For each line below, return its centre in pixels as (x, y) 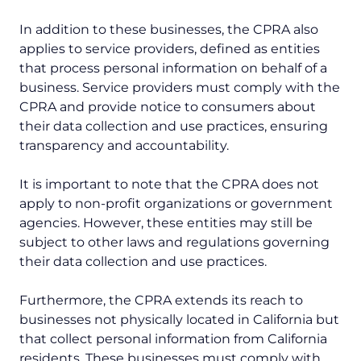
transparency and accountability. (124, 146)
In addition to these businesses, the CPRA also (169, 30)
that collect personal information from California (173, 339)
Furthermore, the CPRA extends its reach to (161, 301)
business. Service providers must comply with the (180, 88)
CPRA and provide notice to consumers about (168, 107)
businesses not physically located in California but (179, 320)
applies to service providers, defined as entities (170, 49)
